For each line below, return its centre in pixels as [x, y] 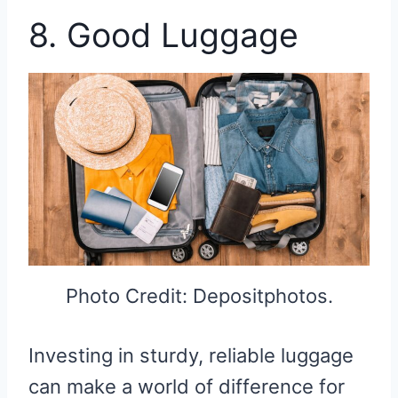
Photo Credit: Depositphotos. [199, 296]
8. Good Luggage [163, 35]
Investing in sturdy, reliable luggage [191, 356]
